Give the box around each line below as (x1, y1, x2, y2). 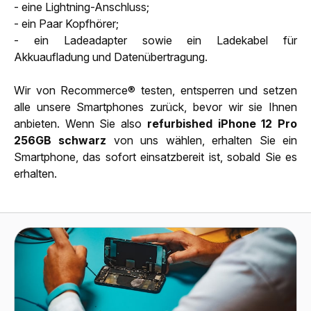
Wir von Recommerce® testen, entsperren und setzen (14, 83, 297, 97)
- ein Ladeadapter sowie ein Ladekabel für (14, 33, 297, 47)
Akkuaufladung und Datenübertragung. (14, 49, 208, 64)
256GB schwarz (14, 133, 107, 147)
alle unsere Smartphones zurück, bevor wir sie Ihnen (14, 99, 297, 114)
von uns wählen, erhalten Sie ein (106, 133, 298, 147)
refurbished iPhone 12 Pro (146, 116, 298, 131)
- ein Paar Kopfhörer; (14, 16, 119, 31)
